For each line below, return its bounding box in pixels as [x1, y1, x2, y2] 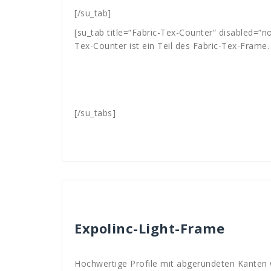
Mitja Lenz [80, 190, 122, 201]
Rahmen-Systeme [142, 190, 212, 201]
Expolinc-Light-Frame [74, 219, 224, 237]
